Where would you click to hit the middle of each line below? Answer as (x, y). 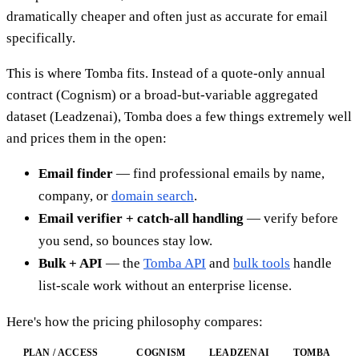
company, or (75, 196)
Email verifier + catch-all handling (141, 218)
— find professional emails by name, (219, 173)
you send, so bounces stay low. (125, 240)
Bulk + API (71, 263)
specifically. (41, 38)
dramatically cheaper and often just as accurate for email (167, 16)
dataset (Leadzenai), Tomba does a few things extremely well (179, 116)
